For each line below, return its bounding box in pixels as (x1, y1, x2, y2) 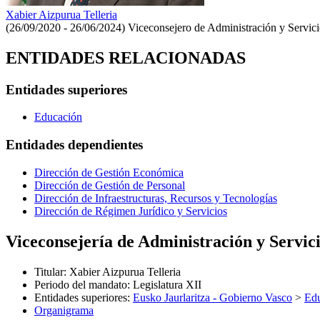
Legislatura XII (133, 278, 201, 291)
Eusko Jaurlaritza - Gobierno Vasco (133, 291, 292, 304)
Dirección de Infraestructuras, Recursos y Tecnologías (34, 191, 277, 204)
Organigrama (34, 304, 94, 316)
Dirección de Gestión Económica (34, 166, 184, 179)
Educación (34, 111, 82, 124)
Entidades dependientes (6, 137, 143, 153)
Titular (34, 265, 64, 278)
